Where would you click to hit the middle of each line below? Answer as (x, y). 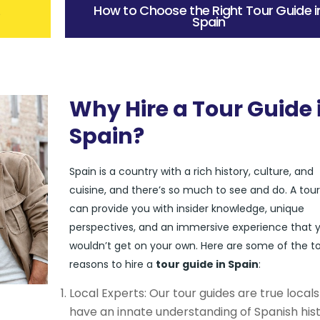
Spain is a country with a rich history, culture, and (191, 171)
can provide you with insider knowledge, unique (186, 209)
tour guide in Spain (207, 264)
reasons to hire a (112, 264)
